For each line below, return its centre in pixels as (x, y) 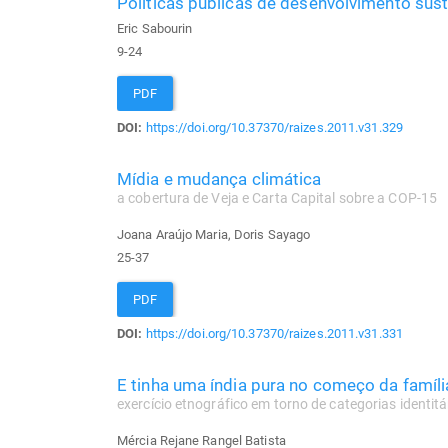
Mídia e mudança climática (219, 179)
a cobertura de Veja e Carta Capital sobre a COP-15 (277, 199)
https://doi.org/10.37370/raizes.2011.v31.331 (274, 334)
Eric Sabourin (155, 29)
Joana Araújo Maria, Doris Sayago (214, 235)
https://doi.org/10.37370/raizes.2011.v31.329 (274, 128)
